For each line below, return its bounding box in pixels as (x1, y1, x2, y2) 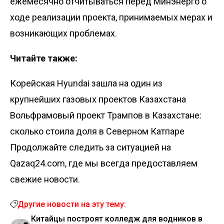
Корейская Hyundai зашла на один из (10, 77, 162, 88)
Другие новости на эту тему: (17, 199, 126, 209)
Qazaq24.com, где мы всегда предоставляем (10, 157, 197, 168)
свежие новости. (10, 173, 80, 184)
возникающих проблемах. (10, 27, 117, 38)
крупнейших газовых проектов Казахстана (10, 93, 186, 104)
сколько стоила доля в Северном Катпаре (10, 125, 184, 136)
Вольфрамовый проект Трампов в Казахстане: (10, 109, 201, 120)
